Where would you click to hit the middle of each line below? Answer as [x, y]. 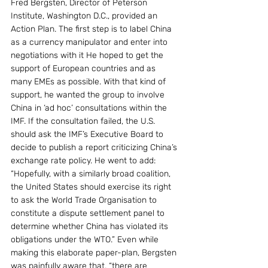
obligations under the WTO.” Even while [86, 240]
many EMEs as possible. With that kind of [89, 82]
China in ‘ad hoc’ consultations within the [90, 108]
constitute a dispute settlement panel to [89, 213]
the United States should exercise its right [92, 187]
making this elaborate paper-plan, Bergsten [95, 253]
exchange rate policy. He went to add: [84, 161]
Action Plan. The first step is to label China [92, 29]
